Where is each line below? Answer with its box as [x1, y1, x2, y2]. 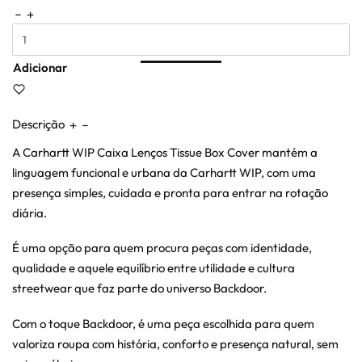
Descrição [12, 116, 65, 132]
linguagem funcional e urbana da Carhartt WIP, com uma [12, 164, 316, 180]
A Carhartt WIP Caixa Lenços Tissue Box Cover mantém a [12, 144, 318, 160]
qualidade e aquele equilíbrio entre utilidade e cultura [12, 260, 295, 276]
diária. [12, 204, 47, 221]
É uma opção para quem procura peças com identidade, [12, 240, 312, 256]
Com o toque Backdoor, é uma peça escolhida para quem [12, 316, 314, 332]
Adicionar [13, 59, 68, 75]
